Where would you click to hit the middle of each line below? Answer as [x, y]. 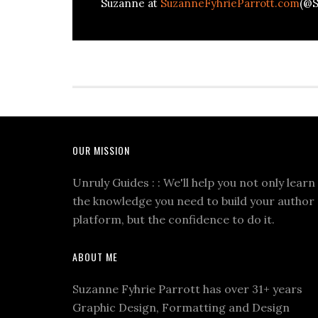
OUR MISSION [101, 150]
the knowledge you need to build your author [193, 201]
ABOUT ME [95, 257]
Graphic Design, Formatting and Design [181, 307]
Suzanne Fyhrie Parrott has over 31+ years [187, 289]
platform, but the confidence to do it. [174, 219]
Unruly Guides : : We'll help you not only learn [194, 182]
